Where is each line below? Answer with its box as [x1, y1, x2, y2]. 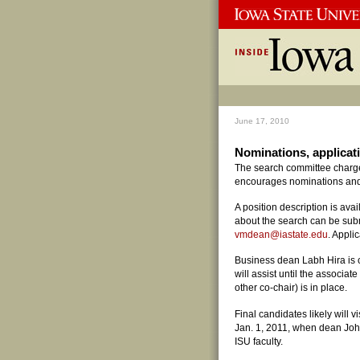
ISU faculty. [235, 335, 283, 347]
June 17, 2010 [235, 117, 289, 126]
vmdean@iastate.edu [235, 229, 328, 241]
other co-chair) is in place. [235, 282, 347, 294]
